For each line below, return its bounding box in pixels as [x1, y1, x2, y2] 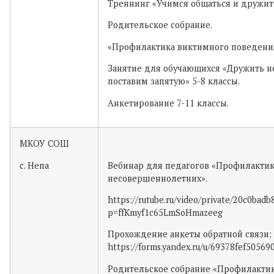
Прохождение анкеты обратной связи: [108, 228, 272, 240]
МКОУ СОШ [20, 138, 69, 150]
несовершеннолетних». [108, 172, 207, 184]
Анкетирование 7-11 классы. [108, 97, 229, 109]
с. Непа [20, 159, 49, 171]
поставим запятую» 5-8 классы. [108, 75, 240, 87]
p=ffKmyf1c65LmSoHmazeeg [108, 206, 223, 218]
